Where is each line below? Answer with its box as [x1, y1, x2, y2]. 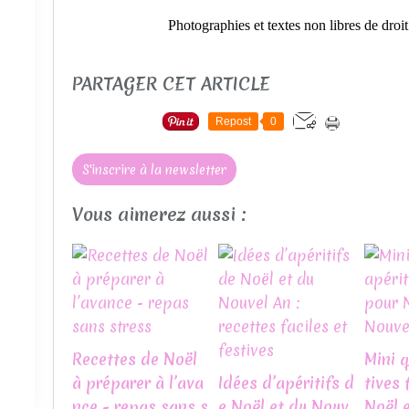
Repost [215, 115, 251, 129]
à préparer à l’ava [72, 372, 204, 393]
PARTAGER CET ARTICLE [72, 70, 270, 96]
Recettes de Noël [72, 348, 197, 370]
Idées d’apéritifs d [218, 372, 354, 393]
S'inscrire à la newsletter [82, 162, 226, 179]
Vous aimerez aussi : [72, 202, 246, 227]
